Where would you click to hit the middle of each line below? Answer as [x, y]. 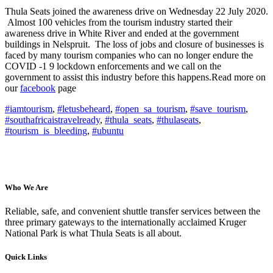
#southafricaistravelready [52, 119]
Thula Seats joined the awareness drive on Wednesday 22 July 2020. [136, 11]
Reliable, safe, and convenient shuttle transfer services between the [133, 211]
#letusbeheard [84, 108]
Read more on [239, 77]
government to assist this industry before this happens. [108, 77]
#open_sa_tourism [150, 108]
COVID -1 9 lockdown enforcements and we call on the [113, 66]
